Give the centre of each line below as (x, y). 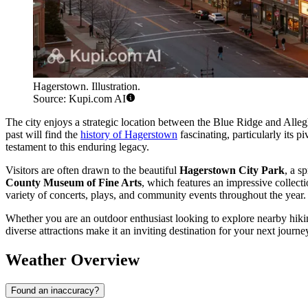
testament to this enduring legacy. (77, 147)
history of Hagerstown (129, 135)
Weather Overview (73, 260)
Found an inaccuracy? (55, 291)
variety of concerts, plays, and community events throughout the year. (156, 195)
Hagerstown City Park (232, 170)
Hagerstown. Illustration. (87, 87)
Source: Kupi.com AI (79, 99)
